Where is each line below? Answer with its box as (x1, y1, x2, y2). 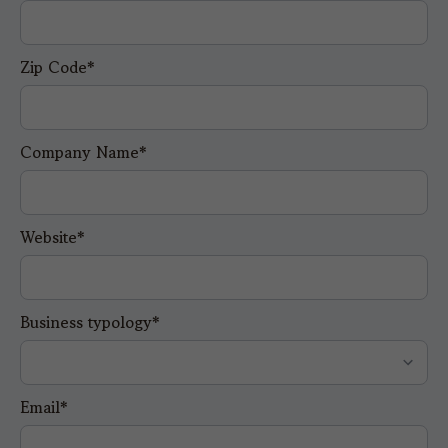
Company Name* (20, 139, 147, 164)
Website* (20, 224, 85, 249)
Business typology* (20, 309, 160, 334)
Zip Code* (20, 54, 95, 79)
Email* (20, 394, 68, 419)
